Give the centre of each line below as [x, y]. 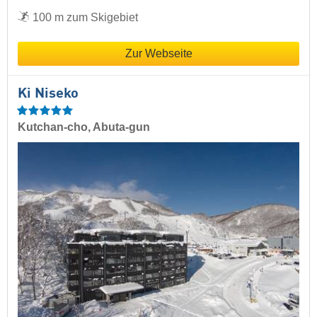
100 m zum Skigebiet [85, 18]
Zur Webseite [158, 54]
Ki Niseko [48, 94]
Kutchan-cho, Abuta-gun [84, 127]
